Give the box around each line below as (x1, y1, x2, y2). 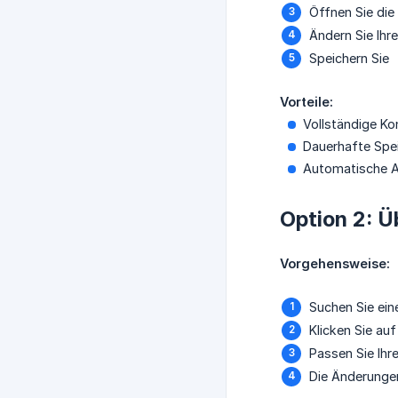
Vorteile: (280, 94, 333, 110)
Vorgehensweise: (280, 256, 390, 272)
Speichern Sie (309, 51, 389, 67)
